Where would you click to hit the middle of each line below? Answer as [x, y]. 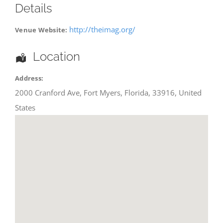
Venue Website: [42, 30]
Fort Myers [102, 93]
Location [57, 57]
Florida [136, 93]
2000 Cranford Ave [47, 93]
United [190, 93]
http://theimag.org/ [102, 30]
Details [34, 8]
